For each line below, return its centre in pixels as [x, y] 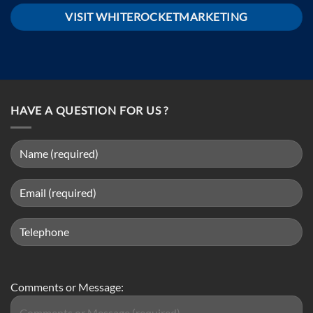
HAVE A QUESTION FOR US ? [90, 110]
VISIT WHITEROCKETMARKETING [156, 17]
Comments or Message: [67, 286]
